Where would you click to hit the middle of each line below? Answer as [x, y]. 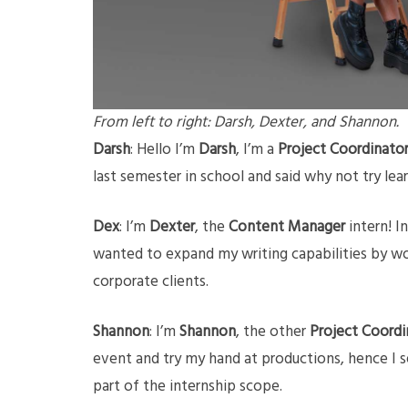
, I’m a [257, 150]
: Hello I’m [164, 150]
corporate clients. [151, 282]
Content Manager [287, 228]
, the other [273, 332]
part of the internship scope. [189, 387]
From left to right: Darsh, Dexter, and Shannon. [246, 123]
